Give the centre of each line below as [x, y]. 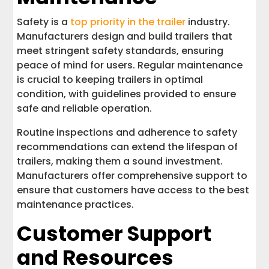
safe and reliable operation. [85, 108]
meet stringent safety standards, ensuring [120, 50]
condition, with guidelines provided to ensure [127, 94]
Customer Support [114, 233]
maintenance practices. [76, 204]
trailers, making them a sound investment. [120, 161]
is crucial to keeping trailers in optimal [110, 79]
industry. [208, 22]
